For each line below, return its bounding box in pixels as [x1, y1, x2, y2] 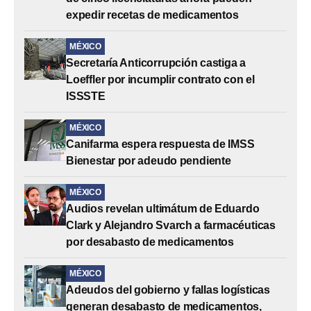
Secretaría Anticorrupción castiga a [66, 56, 246, 69]
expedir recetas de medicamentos [66, 8, 239, 21]
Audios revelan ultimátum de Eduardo [66, 202, 260, 215]
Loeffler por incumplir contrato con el [66, 73, 255, 85]
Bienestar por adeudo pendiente [66, 154, 231, 167]
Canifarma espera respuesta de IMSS [66, 137, 255, 150]
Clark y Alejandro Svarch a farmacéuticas [66, 219, 276, 231]
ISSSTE [66, 90, 106, 102]
